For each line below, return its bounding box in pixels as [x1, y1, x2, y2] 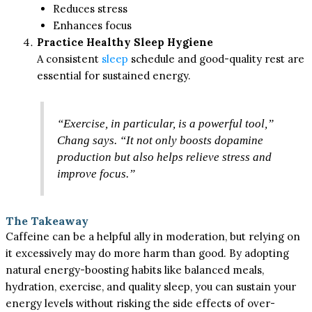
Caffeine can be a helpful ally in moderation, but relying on [6, 230, 301, 244]
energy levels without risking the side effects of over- [6, 297, 276, 311]
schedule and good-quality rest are [128, 52, 305, 66]
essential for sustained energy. [37, 69, 192, 83]
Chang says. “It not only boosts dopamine [57, 133, 264, 147]
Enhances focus [52, 19, 132, 33]
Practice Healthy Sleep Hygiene [37, 36, 214, 49]
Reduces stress [52, 2, 127, 16]
